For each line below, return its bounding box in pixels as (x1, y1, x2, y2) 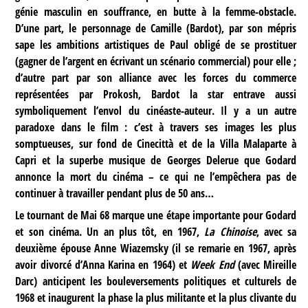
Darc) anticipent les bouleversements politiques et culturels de (15, 274, 297, 289)
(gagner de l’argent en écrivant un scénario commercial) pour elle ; (15, 53, 297, 69)
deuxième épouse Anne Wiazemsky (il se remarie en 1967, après (15, 241, 297, 256)
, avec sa (256, 224, 297, 240)
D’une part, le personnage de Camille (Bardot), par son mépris (15, 20, 297, 36)
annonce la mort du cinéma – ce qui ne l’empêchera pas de (15, 168, 297, 184)
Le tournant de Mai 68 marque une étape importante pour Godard (15, 208, 297, 223)
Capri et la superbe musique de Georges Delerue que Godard (15, 152, 297, 168)
